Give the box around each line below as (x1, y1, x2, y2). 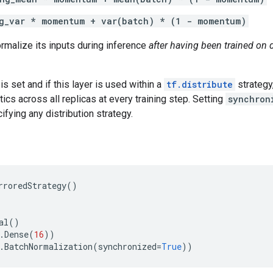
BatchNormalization (4, 240, 93, 252)
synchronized (98, 240, 157, 252)
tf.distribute (166, 78, 233, 90)
